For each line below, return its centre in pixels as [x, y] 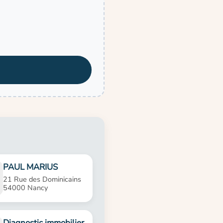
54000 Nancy [26, 188]
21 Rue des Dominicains [42, 179]
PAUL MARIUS [31, 167]
